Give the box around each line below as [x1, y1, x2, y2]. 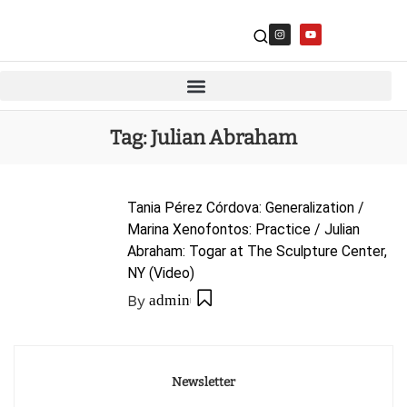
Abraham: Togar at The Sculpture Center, [127, 243, 387, 260]
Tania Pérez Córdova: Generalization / [127, 199, 364, 216]
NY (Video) [127, 264, 194, 282]
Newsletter [172, 374, 235, 390]
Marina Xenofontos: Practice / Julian [127, 221, 360, 238]
